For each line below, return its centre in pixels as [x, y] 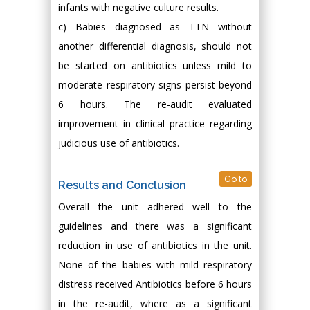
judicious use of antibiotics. [119, 143]
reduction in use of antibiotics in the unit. [155, 245]
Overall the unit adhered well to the [155, 207]
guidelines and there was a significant [155, 226]
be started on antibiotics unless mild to [155, 65]
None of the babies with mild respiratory [155, 265]
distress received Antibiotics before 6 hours [155, 284]
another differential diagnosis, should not [155, 46]
